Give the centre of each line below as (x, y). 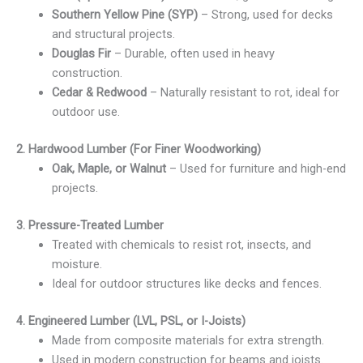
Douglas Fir (81, 54)
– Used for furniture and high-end (256, 169)
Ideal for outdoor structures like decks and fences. (186, 284)
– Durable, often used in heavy (192, 54)
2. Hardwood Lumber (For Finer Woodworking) (139, 149)
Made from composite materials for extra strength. (188, 341)
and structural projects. (113, 34)
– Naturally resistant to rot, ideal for (243, 93)
